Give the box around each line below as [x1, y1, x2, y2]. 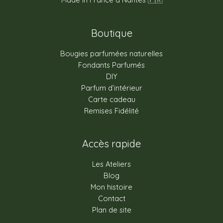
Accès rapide [82, 137, 141, 150]
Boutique [91, 27, 132, 40]
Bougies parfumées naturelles [60, 49, 163, 59]
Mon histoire [91, 182, 132, 192]
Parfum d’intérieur [81, 83, 142, 93]
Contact [98, 194, 125, 204]
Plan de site [92, 205, 131, 215]
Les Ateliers [92, 159, 131, 169]
